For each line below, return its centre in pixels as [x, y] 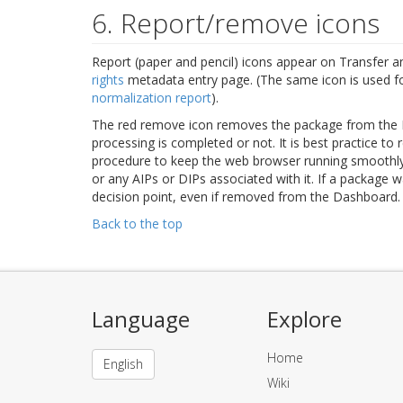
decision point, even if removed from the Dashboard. [246, 196]
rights [108, 79]
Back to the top [137, 223]
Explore [304, 318]
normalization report [152, 97]
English [123, 363]
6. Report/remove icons [236, 22]
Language [141, 318]
